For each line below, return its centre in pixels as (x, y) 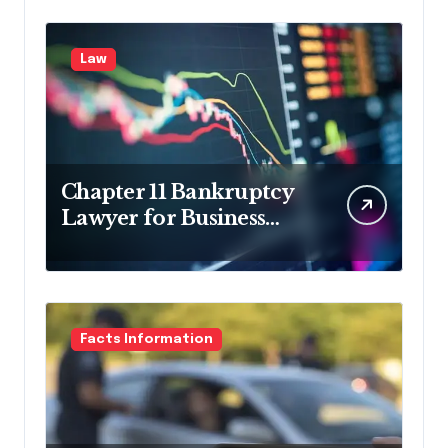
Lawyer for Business (163, 217)
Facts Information (146, 339)
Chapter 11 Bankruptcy (177, 191)
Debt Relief (119, 243)
